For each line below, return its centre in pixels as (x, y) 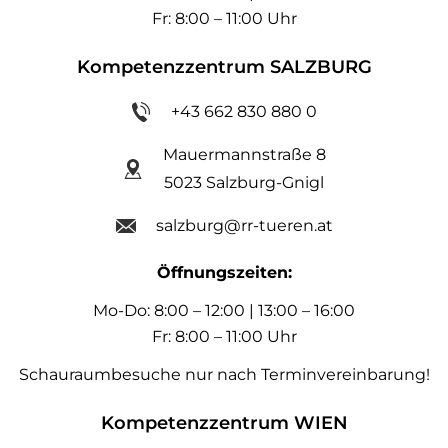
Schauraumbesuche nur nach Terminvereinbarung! (224, 375)
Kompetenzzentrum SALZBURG (224, 67)
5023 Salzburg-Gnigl (244, 183)
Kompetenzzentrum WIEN (224, 423)
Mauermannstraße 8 (244, 155)
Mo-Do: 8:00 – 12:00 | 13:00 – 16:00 (224, 311)
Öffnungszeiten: (224, 273)
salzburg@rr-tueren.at (244, 226)
